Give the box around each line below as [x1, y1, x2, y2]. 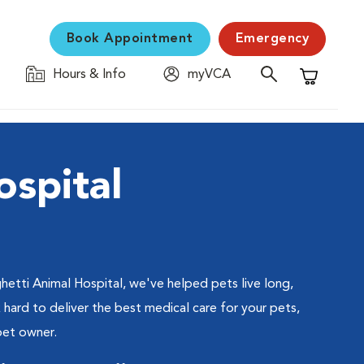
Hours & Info [53, 68, 126, 81]
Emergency [235, 32, 309, 45]
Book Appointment [66, 32, 193, 45]
